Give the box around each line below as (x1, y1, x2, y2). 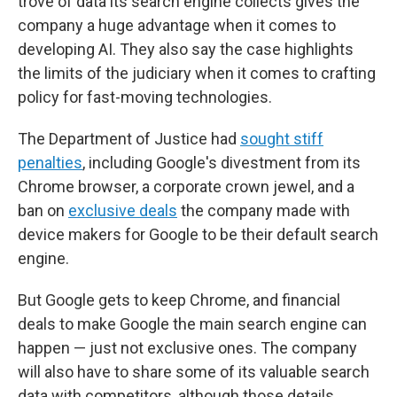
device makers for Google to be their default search (18, 225, 378, 244)
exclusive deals (68, 201, 177, 220)
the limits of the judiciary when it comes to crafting (18, 64, 376, 82)
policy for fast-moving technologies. (18, 88, 272, 106)
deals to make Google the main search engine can (18, 315, 367, 333)
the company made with (177, 201, 350, 220)
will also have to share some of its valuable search (18, 362, 370, 381)
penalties (18, 153, 82, 172)
